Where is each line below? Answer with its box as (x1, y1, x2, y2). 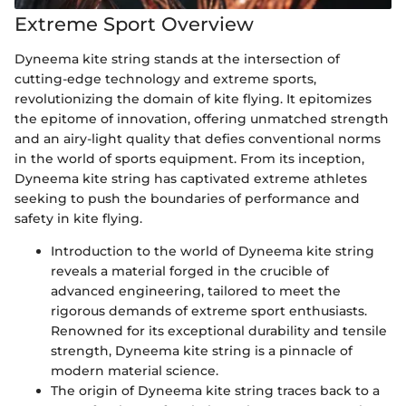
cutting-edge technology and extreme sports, (14, 70, 316, 87)
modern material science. (51, 362, 218, 379)
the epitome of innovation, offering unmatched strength (14, 110, 389, 127)
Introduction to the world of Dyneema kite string (51, 242, 374, 259)
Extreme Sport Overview (14, 13, 254, 35)
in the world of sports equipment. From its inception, (14, 150, 364, 167)
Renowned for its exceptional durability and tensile (51, 322, 387, 339)
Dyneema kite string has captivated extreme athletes (14, 169, 367, 187)
